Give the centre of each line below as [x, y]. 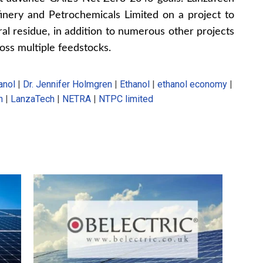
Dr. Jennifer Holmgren [68, 84]
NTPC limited [126, 99]
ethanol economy [192, 84]
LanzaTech [33, 99]
